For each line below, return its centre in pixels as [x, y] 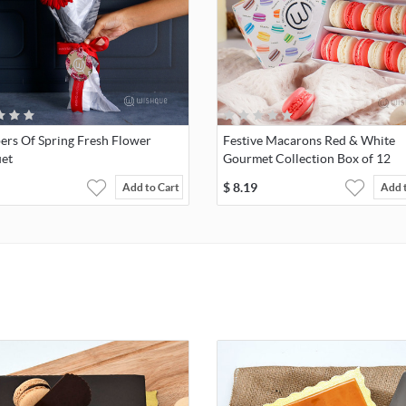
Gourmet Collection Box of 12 [307, 158]
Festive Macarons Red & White [309, 140]
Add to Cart [151, 187]
